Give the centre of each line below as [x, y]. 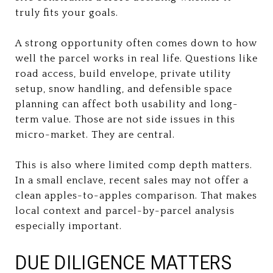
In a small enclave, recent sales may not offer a [132, 180]
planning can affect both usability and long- [127, 104]
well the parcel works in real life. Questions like [136, 58]
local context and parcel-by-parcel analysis [125, 211]
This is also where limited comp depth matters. [134, 165]
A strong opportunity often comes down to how [136, 43]
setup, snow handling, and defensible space [124, 89]
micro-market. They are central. [95, 134]
